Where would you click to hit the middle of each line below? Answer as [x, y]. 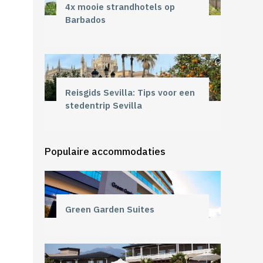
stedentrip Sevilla [104, 105]
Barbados [85, 19]
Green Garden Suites [110, 209]
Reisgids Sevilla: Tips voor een [130, 92]
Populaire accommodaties [105, 151]
